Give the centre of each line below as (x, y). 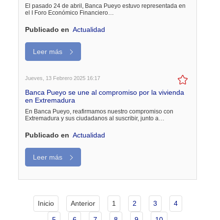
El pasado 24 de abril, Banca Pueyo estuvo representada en (106, 6)
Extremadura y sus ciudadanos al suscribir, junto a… (95, 118)
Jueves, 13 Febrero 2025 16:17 (63, 78)
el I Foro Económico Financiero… (70, 13)
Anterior (83, 203)
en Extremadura (50, 100)
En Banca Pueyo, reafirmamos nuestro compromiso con (99, 111)
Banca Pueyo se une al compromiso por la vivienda (105, 92)
